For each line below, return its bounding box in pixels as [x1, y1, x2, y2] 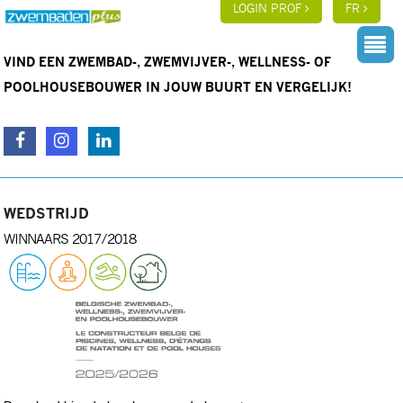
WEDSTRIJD [4, 206, 90, 221]
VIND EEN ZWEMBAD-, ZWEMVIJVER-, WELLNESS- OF [4, 57, 332, 69]
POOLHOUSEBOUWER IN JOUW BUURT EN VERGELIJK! [4, 82, 353, 94]
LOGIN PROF [233, 4, 306, 15]
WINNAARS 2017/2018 [4, 232, 137, 246]
